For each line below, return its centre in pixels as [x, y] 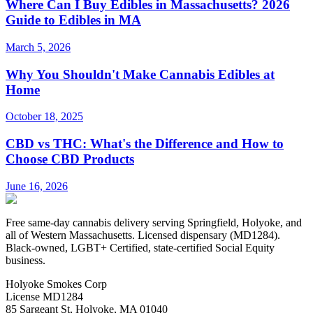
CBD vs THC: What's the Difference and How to [145, 144]
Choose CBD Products [70, 159]
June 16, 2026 [37, 186]
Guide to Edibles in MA [73, 20]
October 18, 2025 [44, 117]
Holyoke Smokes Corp [56, 284]
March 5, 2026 [38, 47]
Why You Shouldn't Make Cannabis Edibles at [140, 74]
